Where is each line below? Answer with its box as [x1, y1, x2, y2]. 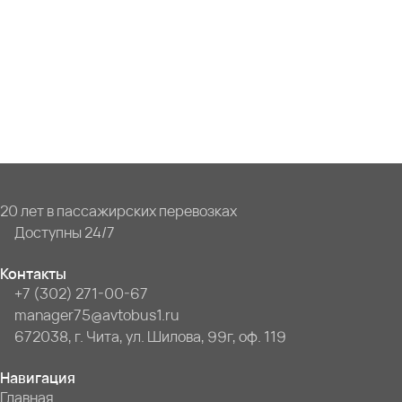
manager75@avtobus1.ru [14, 305, 179, 326]
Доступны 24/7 [14, 223, 115, 243]
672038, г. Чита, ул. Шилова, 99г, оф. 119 [14, 327, 286, 347]
